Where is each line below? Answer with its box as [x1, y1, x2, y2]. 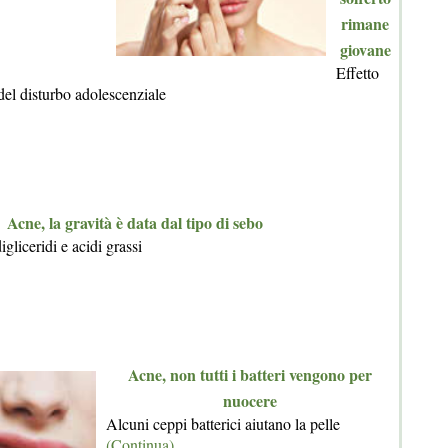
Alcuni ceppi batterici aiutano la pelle [106, 413, 340, 435]
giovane [339, 38, 391, 62]
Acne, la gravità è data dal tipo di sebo [7, 211, 263, 235]
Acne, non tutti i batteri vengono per [128, 363, 372, 387]
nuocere [223, 389, 277, 413]
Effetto [336, 62, 379, 84]
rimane [341, 12, 389, 36]
